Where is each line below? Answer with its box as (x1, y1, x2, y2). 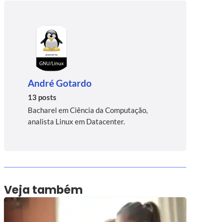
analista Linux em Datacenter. (27, 117, 125, 126)
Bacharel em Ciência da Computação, (27, 106, 148, 115)
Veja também (3, 182, 83, 198)
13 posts (27, 93, 56, 102)
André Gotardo (27, 77, 92, 89)
